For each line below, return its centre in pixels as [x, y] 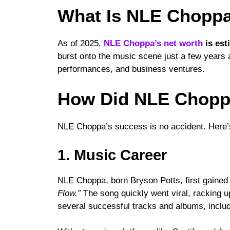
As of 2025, [81, 43]
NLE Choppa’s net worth [153, 43]
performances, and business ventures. [131, 69]
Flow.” [69, 193]
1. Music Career [112, 155]
